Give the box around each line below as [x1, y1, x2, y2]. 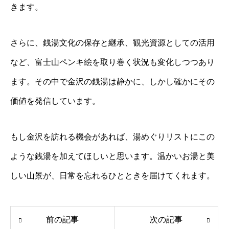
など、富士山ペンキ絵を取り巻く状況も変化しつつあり [10, 57, 215, 66]
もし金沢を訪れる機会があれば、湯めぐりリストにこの [10, 132, 215, 141]
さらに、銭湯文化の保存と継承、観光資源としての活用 [10, 38, 215, 47]
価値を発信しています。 [10, 96, 100, 105]
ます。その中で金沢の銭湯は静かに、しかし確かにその [10, 77, 215, 86]
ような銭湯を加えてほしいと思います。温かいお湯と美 [10, 151, 215, 161]
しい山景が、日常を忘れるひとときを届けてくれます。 [10, 171, 215, 180]
